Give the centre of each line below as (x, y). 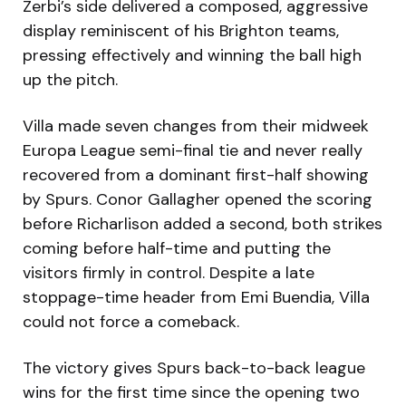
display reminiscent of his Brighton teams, (181, 30)
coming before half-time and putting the (177, 248)
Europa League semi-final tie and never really (193, 150)
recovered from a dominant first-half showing (196, 174)
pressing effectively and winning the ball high (192, 55)
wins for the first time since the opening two (191, 392)
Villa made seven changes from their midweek (196, 126)
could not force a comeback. (131, 321)
